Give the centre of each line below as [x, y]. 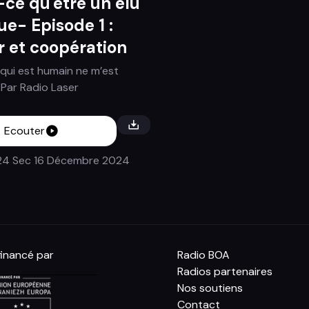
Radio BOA [204, 255]
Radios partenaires [225, 272]
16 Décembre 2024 [80, 161]
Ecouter [24, 131]
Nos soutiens [210, 288]
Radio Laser [49, 88]
